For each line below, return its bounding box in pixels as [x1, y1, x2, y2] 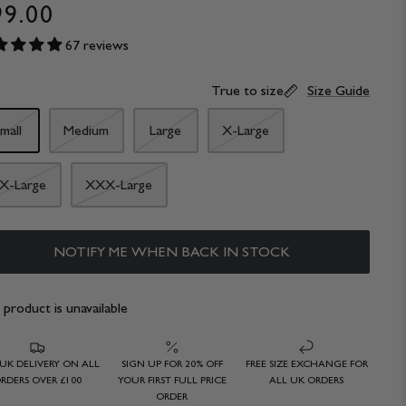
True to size [210, 81, 284, 99]
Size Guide [306, 81, 370, 99]
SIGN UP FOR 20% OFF [121, 356, 223, 370]
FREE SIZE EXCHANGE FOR [245, 356, 368, 370]
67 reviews [64, 35, 129, 53]
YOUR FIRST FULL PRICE [117, 372, 227, 386]
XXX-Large [85, 176, 153, 194]
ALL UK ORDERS [269, 372, 344, 386]
